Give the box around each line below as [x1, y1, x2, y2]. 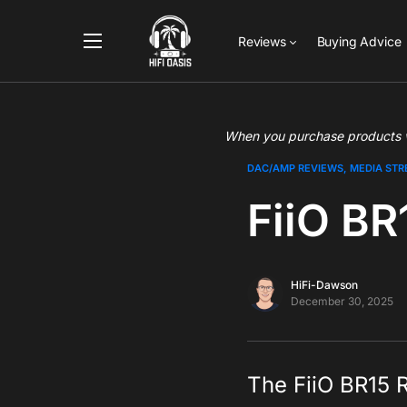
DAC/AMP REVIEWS [247, 162, 343, 174]
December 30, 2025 [291, 294, 393, 308]
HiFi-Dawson [291, 278, 358, 292]
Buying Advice [316, 33, 402, 49]
